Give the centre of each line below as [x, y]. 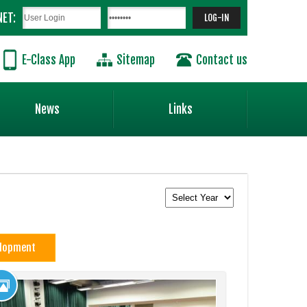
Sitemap [136, 60]
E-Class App [49, 60]
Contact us [222, 60]
